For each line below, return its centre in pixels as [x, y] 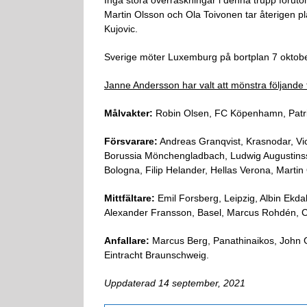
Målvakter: [128, 113]
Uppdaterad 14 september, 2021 [175, 283]
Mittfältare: [130, 198]
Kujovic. [121, 28]
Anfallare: [127, 240]
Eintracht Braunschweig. [157, 255]
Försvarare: [131, 141]
